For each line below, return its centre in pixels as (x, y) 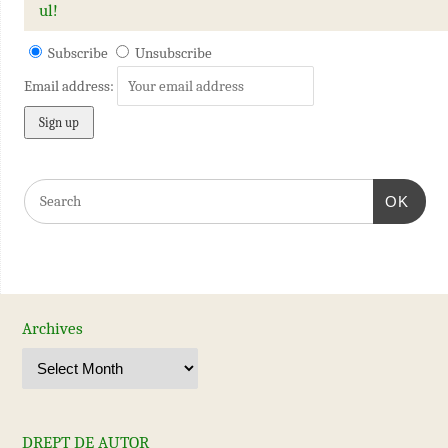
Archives (52, 329)
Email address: (70, 86)
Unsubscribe (173, 53)
